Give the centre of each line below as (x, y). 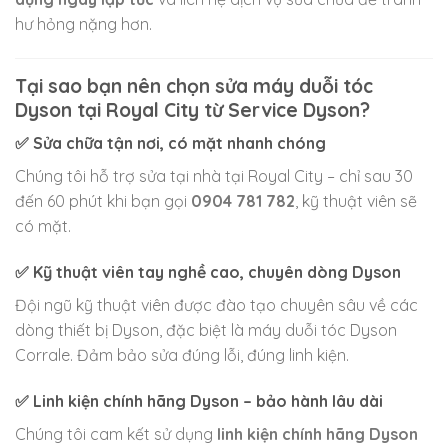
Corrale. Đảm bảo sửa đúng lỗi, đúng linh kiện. (182, 355)
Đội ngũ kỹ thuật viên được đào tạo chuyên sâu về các (216, 305)
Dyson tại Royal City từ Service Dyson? (192, 109)
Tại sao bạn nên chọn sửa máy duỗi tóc (194, 85)
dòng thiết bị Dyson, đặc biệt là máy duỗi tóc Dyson (206, 330)
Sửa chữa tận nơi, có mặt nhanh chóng (179, 143)
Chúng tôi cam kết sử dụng (116, 433)
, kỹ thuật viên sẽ (356, 201)
